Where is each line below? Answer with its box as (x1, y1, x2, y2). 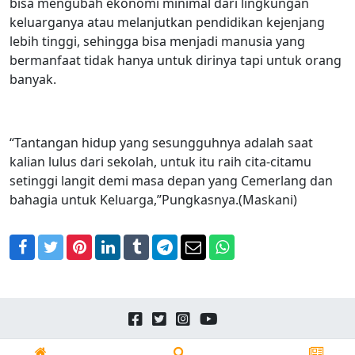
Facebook (21, 247, 92, 269)
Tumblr (135, 247, 188, 269)
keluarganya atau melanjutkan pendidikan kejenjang (10, 13, 325, 31)
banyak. (10, 70, 56, 88)
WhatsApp (220, 247, 297, 269)
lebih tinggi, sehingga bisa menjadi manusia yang (10, 32, 305, 50)
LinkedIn (106, 247, 170, 269)
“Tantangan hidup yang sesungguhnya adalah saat (10, 133, 313, 151)
